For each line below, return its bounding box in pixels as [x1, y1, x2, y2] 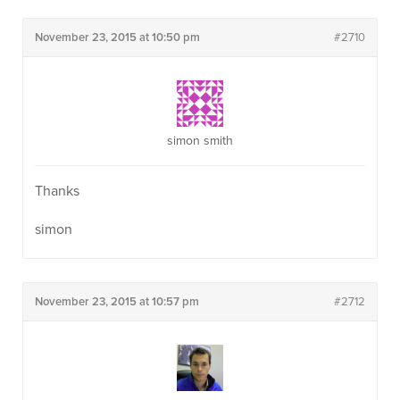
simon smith [167, 133, 233, 148]
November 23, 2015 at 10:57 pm [35, 295, 199, 309]
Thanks [35, 182, 79, 200]
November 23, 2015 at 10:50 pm [35, 30, 200, 45]
